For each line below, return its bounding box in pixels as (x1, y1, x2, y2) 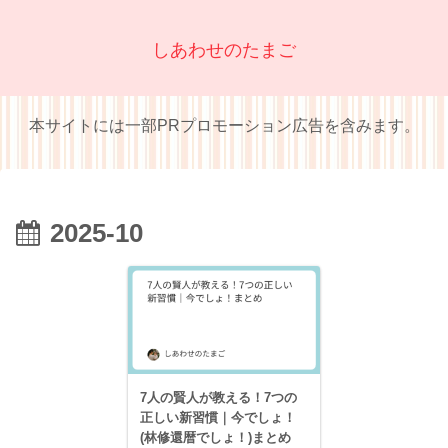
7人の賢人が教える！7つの (140, 390, 298, 406)
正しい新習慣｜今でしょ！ (140, 410, 297, 426)
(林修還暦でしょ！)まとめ (140, 430, 292, 446)
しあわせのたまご (152, 40, 296, 61)
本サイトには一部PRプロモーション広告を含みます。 (28, 117, 420, 135)
